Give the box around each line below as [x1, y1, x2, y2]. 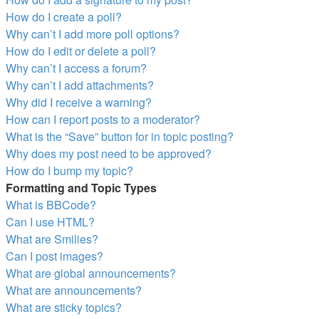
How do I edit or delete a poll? [6, 43, 156, 59]
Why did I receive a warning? [6, 94, 152, 110]
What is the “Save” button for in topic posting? [6, 128, 234, 145]
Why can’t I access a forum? [6, 60, 147, 76]
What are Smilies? [6, 231, 98, 247]
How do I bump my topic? [6, 162, 133, 179]
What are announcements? [6, 282, 142, 298]
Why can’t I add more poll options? [6, 26, 179, 42]
